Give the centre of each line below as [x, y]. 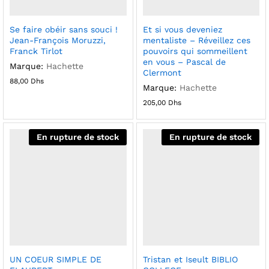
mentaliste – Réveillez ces [196, 40]
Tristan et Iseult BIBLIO [190, 260]
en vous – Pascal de [184, 62]
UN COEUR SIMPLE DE [56, 260]
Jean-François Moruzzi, [58, 40]
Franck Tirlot [36, 51]
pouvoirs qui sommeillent [195, 51]
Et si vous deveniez [182, 29]
